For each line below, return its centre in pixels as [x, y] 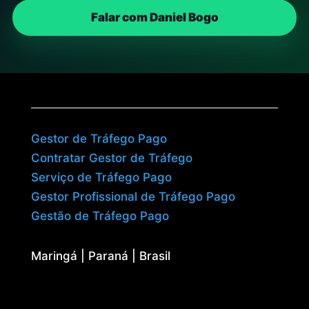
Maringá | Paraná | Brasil [100, 256]
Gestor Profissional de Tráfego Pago [133, 196]
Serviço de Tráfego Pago [101, 177]
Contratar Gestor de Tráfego [111, 158]
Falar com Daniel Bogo [154, 17]
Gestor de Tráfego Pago [99, 138]
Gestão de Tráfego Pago [100, 216]
